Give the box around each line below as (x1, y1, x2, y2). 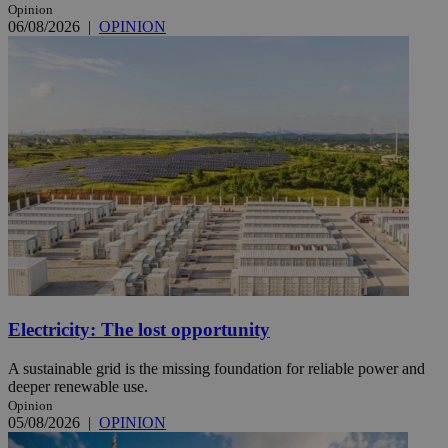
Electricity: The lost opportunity (8, 318, 270, 340)
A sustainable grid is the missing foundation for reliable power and (8, 359, 425, 377)
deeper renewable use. (8, 377, 148, 395)
